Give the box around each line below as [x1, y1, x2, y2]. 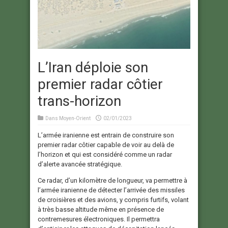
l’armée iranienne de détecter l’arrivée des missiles [38, 186, 185, 194]
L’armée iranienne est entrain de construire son [38, 131, 174, 139]
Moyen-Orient [59, 115, 91, 121]
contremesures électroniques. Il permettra [38, 215, 160, 223]
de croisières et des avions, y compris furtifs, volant [38, 195, 189, 204]
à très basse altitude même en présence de [38, 205, 164, 213]
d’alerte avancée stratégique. [38, 160, 122, 168]
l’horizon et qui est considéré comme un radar [38, 150, 172, 158]
